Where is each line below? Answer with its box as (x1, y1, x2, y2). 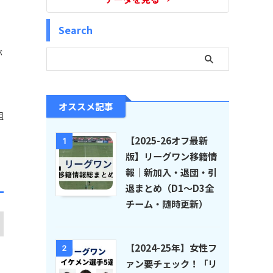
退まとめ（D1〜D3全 (126, 181, 214, 195)
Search (58, 23, 93, 38)
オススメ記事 (58, 100, 113, 113)
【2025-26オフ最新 (126, 133, 208, 147)
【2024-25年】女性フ (126, 241, 217, 255)
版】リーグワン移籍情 (126, 149, 217, 163)
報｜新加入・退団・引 (126, 165, 217, 179)
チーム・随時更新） (126, 197, 208, 211)
